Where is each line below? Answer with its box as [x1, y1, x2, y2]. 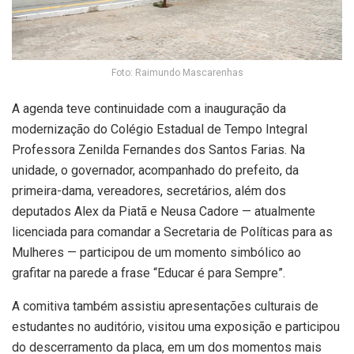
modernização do [12, 121, 111, 137]
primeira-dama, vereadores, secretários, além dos [12, 183, 286, 198]
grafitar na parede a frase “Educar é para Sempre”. [12, 265, 285, 281]
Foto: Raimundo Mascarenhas [111, 66, 243, 78]
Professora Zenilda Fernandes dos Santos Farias [12, 141, 284, 157]
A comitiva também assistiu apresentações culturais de [12, 298, 318, 314]
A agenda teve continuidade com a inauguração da [12, 100, 286, 116]
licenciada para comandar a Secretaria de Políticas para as [12, 224, 333, 239]
